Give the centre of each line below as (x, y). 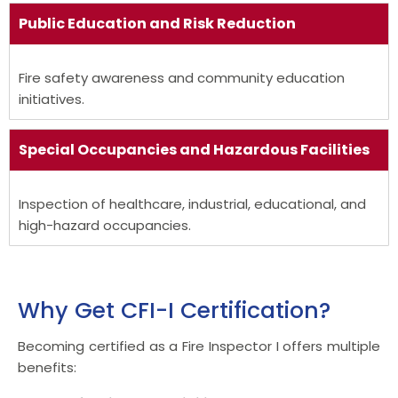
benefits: (47, 367)
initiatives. (52, 99)
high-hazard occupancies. (105, 225)
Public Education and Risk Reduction (157, 23)
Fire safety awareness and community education (182, 77)
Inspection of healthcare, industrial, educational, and (192, 203)
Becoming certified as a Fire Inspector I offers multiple (199, 346)
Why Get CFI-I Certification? (174, 310)
